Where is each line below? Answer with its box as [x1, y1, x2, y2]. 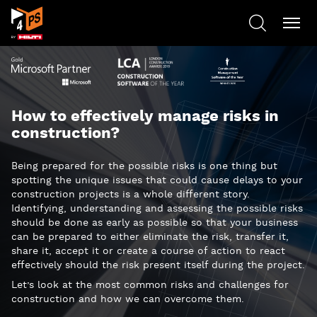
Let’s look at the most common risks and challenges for [11, 279, 289, 292]
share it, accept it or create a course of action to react [11, 245, 285, 258]
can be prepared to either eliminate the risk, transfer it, [11, 231, 289, 243]
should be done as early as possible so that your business [11, 217, 298, 229]
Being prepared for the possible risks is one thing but [11, 160, 277, 173]
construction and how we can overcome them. [11, 293, 244, 306]
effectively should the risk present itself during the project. [11, 259, 305, 272]
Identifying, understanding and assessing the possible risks [11, 202, 303, 215]
